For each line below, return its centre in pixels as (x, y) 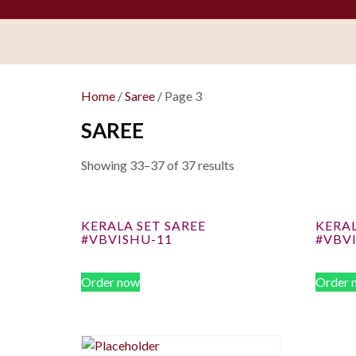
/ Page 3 (178, 96)
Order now (110, 282)
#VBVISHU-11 (127, 239)
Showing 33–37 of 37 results (158, 165)
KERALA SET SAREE (143, 225)
